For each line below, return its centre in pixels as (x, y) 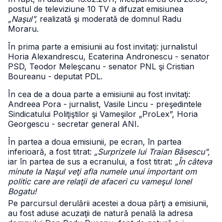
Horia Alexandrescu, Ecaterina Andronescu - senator (109, 56)
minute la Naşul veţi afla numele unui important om (102, 171)
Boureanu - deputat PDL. (55, 76)
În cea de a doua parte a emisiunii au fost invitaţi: (99, 94)
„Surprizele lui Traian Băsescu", (152, 152)
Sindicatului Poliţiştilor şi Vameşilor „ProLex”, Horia (103, 114)
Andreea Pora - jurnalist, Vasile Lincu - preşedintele (105, 104)
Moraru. (23, 29)
